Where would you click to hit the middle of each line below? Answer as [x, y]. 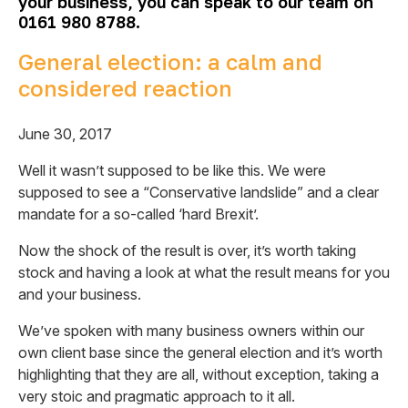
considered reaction [125, 88]
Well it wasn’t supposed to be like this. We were [172, 170]
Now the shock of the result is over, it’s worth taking [187, 250]
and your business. [80, 294]
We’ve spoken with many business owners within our [191, 331]
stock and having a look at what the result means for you [204, 272]
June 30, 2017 [65, 134]
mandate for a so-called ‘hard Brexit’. [138, 214]
